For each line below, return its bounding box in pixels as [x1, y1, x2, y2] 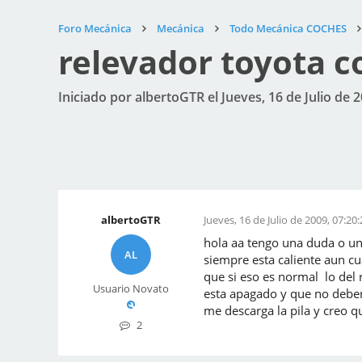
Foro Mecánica [58, 21, 132, 36]
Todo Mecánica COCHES [229, 21, 347, 36]
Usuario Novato [93, 281, 169, 296]
